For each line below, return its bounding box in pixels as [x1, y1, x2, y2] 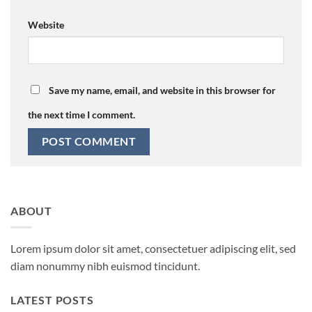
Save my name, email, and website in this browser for [49, 84, 276, 97]
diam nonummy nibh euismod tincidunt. [10, 259, 200, 273]
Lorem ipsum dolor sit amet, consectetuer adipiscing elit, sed [10, 242, 296, 256]
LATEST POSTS [10, 293, 94, 307]
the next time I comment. [28, 109, 135, 121]
